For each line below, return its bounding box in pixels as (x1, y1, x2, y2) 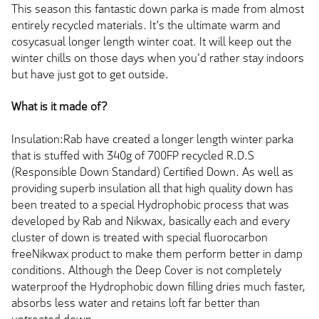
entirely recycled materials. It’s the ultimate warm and (11, 17, 281, 33)
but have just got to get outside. (11, 66, 169, 82)
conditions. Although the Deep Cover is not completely (11, 262, 281, 278)
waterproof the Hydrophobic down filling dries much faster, (11, 278, 305, 294)
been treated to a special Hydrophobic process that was (11, 197, 289, 212)
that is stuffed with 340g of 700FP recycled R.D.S (11, 147, 254, 163)
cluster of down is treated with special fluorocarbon (11, 229, 268, 245)
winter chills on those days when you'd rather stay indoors (11, 50, 304, 66)
